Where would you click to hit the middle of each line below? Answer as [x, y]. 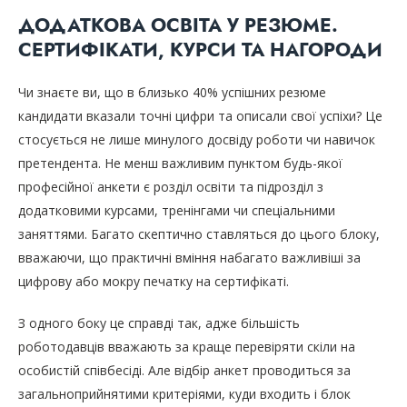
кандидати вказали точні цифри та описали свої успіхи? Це [200, 116]
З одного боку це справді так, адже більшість [159, 323]
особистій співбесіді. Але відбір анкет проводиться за [184, 371]
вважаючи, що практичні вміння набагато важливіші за [189, 258]
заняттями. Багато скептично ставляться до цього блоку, [199, 234]
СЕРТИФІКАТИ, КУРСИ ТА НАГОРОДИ [200, 50]
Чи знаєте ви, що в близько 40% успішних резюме [172, 93]
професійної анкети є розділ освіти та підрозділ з [171, 187]
